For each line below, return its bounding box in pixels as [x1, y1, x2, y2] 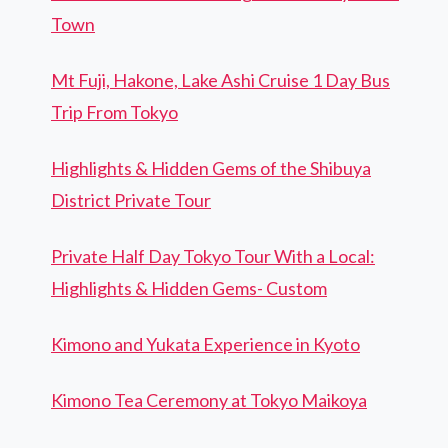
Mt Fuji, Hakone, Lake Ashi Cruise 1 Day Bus [51, 68, 390, 91]
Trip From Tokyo [51, 100, 178, 123]
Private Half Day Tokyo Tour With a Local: [51, 244, 375, 267]
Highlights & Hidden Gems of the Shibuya [51, 156, 371, 179]
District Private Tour [51, 188, 211, 211]
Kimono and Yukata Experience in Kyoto [51, 332, 360, 355]
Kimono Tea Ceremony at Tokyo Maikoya [51, 388, 367, 411]
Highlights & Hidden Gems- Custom [51, 276, 327, 299]
